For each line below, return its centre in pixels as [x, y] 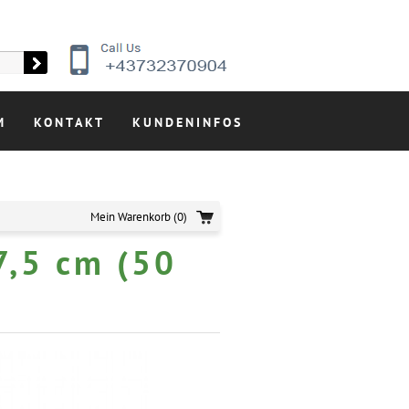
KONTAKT [69, 122]
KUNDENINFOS [188, 122]
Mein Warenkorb [131, 217]
